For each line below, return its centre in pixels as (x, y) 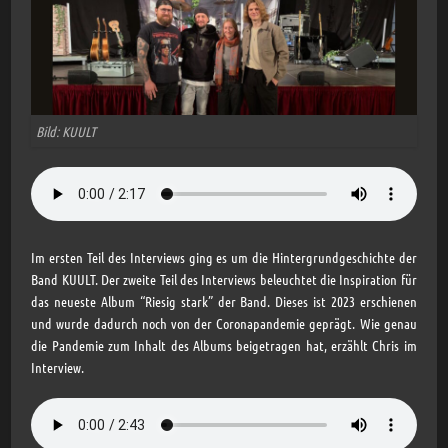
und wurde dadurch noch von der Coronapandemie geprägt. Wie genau (224, 322)
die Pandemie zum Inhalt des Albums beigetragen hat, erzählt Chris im (224, 344)
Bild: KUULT (66, 130)
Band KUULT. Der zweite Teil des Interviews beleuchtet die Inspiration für (224, 278)
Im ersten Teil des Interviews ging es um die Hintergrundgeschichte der (224, 256)
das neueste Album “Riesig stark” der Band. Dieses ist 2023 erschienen (224, 300)
